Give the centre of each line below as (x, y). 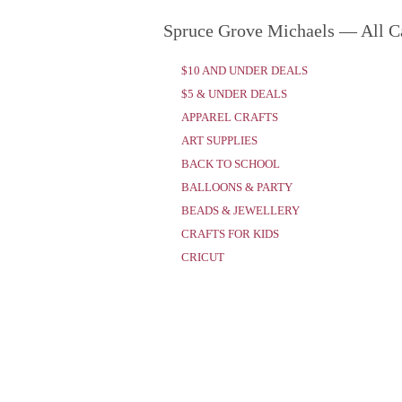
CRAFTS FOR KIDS (230, 234)
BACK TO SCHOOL (231, 164)
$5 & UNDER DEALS (234, 94)
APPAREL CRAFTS (230, 117)
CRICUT (203, 257)
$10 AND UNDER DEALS (245, 70)
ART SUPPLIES (219, 140)
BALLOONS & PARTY (237, 187)
